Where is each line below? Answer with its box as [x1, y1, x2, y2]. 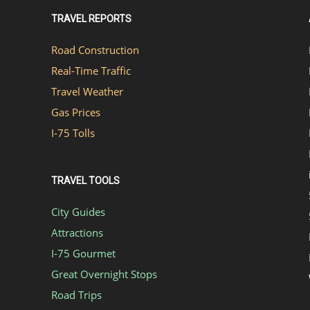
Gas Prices [51, 105, 100, 119]
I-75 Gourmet [51, 246, 116, 260]
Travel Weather [51, 84, 123, 98]
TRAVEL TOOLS [51, 175, 120, 186]
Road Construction [51, 43, 139, 57]
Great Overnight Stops [51, 267, 157, 281]
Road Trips [51, 288, 102, 302]
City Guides [51, 205, 105, 219]
